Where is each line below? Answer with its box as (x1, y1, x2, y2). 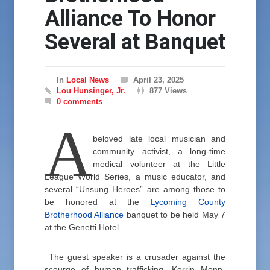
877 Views (149, 86, 187, 95)
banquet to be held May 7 (124, 210, 226, 219)
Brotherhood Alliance (45, 210, 124, 219)
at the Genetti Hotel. (45, 222, 121, 232)
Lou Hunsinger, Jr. (57, 86, 125, 95)
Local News (66, 75, 109, 84)
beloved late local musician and (93, 134, 225, 143)
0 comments (57, 97, 102, 106)
